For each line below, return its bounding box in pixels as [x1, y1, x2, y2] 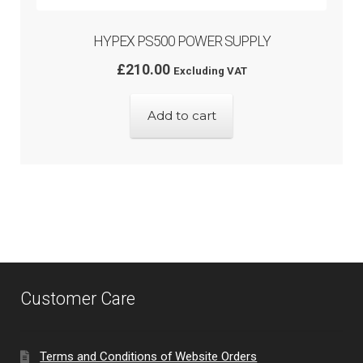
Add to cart [147, 108, 216, 124]
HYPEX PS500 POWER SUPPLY [92, 33, 271, 50]
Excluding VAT [173, 65, 247, 77]
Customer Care [19, 288, 135, 310]
